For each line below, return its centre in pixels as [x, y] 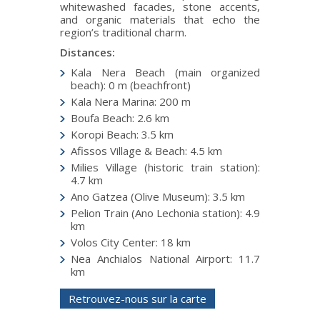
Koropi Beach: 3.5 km [122, 134]
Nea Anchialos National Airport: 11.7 [165, 258]
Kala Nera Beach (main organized [165, 72]
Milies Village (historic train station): [165, 167]
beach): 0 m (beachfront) [131, 85]
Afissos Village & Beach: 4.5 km [146, 150]
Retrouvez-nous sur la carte [137, 298]
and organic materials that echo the [160, 19]
